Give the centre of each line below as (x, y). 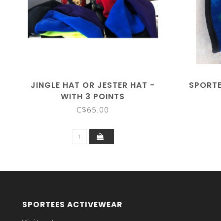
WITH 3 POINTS (93, 96)
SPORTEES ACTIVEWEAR (72, 204)
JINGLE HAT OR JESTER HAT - (93, 85)
